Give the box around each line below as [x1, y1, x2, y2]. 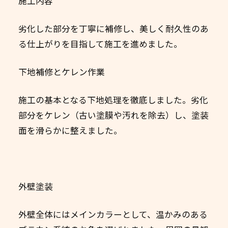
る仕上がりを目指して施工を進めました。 [18, 38, 182, 50]
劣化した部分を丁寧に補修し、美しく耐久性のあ [18, 22, 209, 35]
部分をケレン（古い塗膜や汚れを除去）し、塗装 [18, 109, 209, 122]
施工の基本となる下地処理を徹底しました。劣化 [18, 94, 208, 106]
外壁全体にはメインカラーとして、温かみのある [18, 208, 208, 221]
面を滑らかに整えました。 [18, 124, 122, 137]
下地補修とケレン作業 [18, 66, 105, 78]
